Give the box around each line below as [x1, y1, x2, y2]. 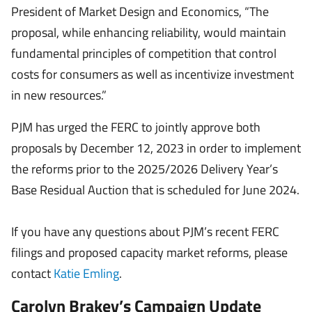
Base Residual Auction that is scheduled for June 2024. [11, 180, 299, 199]
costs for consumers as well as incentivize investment [11, 65, 294, 84]
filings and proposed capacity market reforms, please [11, 243, 288, 262]
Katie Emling [54, 264, 119, 283]
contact [11, 264, 54, 283]
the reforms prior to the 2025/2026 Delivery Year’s [11, 159, 278, 178]
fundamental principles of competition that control [11, 44, 276, 63]
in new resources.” [11, 86, 107, 104]
